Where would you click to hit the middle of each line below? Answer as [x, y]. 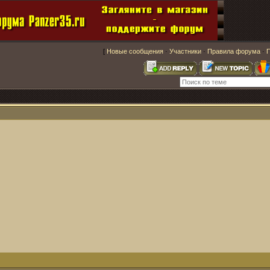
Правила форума [234, 51]
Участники [185, 51]
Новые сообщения [135, 51]
